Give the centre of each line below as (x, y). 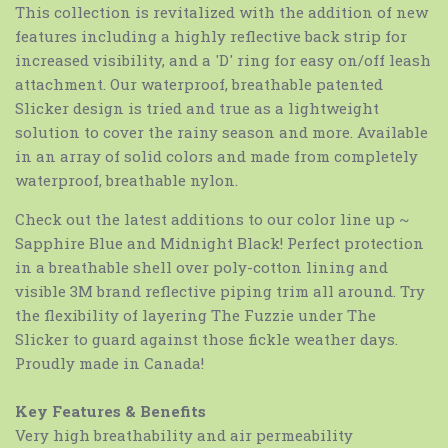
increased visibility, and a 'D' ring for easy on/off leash (223, 60)
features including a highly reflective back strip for (211, 36)
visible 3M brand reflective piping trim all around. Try (220, 291)
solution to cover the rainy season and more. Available (221, 132)
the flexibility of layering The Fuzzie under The (195, 315)
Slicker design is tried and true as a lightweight (197, 108)
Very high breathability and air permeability (184, 435)
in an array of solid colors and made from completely (216, 156)
